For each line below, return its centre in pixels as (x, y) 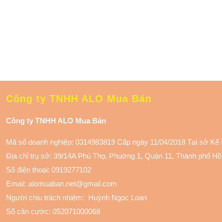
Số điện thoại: (29, 170)
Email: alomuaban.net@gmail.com (62, 184)
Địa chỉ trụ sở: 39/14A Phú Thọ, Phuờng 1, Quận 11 (89, 156)
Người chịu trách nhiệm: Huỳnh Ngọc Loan (76, 197)
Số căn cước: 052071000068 (53, 211)
